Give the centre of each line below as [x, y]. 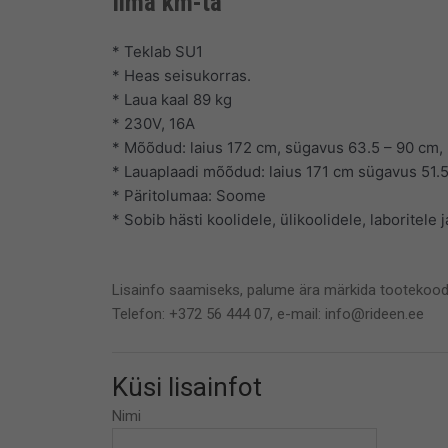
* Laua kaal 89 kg [172, 99]
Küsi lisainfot [187, 387]
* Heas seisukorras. [181, 75]
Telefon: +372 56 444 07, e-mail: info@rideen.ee [268, 313]
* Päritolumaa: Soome [189, 195]
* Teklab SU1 [157, 51]
